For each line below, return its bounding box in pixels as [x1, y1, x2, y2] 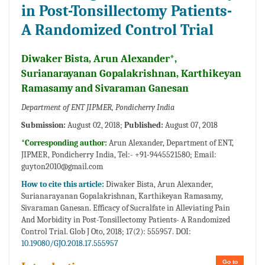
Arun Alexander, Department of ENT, [109, 138, 234, 148]
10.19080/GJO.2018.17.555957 [21, 238, 118, 249]
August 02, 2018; [66, 120, 124, 131]
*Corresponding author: [21, 138, 109, 148]
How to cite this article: [21, 179, 106, 190]
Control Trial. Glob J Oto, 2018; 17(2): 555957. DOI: [21, 227, 191, 237]
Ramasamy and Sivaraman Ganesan [21, 82, 189, 95]
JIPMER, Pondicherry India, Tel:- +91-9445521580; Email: [21, 150, 216, 160]
